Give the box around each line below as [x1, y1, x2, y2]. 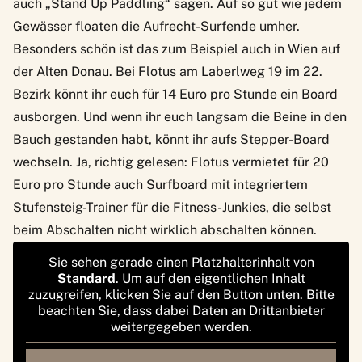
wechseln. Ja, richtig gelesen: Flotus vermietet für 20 [13, 154, 329, 170]
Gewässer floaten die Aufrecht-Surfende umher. [13, 18, 300, 34]
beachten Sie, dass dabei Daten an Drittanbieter [37, 302, 325, 318]
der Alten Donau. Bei [13, 63, 138, 79]
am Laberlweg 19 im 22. [176, 63, 322, 79]
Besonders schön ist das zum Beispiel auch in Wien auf [13, 40, 340, 57]
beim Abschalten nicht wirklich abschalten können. [13, 221, 317, 238]
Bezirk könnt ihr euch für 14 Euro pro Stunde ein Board [13, 86, 338, 102]
